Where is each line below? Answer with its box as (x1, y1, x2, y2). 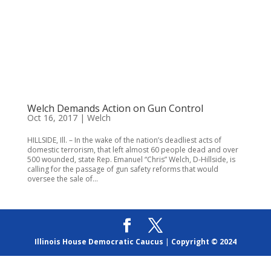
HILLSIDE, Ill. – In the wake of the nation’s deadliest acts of (27, 135, 221, 145)
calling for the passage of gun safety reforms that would (27, 164, 218, 174)
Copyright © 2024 (171, 237, 237, 247)
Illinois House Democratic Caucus (34, 237, 163, 247)
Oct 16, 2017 (27, 112, 77, 123)
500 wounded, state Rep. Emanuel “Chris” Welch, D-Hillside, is (27, 154, 235, 165)
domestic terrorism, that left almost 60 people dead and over (27, 145, 238, 155)
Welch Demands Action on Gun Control (27, 102, 203, 115)
